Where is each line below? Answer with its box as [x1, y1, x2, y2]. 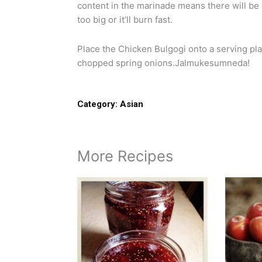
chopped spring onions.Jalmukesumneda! [77, 57, 250, 69]
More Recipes [77, 147, 173, 166]
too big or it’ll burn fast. [77, 13, 173, 25]
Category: [77, 99, 118, 110]
